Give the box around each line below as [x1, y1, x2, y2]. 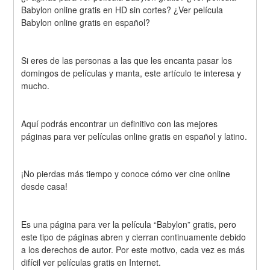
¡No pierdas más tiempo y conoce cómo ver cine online [21, 168, 231, 180]
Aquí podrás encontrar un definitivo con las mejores [21, 117, 218, 130]
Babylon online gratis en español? [21, 16, 151, 28]
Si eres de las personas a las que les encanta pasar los [21, 54, 233, 66]
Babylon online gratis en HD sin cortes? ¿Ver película [21, 3, 224, 16]
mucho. [21, 79, 50, 92]
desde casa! [21, 180, 68, 193]
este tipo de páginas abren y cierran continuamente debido [21, 231, 246, 243]
